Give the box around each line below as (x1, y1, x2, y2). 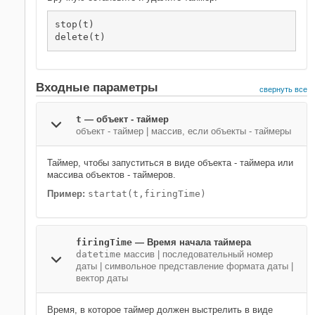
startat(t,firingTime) (88, 188, 206, 199)
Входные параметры (36, 81, 158, 94)
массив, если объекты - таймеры (151, 126, 291, 136)
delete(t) (55, 32, 105, 42)
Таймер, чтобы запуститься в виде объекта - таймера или (47, 157, 293, 168)
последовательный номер (162, 249, 273, 259)
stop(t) (55, 19, 94, 30)
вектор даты (76, 273, 128, 283)
